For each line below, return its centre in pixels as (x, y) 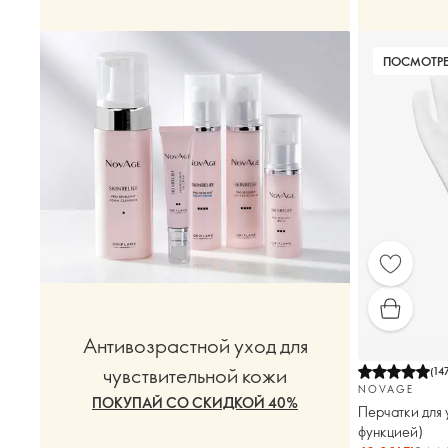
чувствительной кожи (195, 375)
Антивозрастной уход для (195, 345)
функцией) (390, 431)
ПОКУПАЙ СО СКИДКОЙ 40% (195, 403)
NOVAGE (386, 388)
